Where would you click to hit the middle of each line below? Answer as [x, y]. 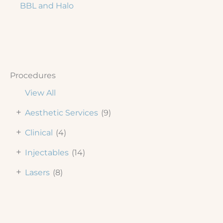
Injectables [47, 152]
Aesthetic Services [61, 112]
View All [40, 93]
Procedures [33, 75]
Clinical [39, 132]
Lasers [37, 172]
